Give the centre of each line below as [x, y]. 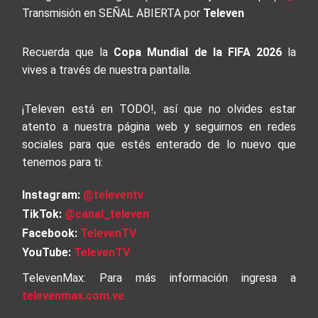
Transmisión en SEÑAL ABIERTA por [113, 13]
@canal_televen [107, 214]
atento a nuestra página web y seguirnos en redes [159, 127]
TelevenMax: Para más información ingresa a [159, 278]
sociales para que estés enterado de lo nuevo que [159, 145]
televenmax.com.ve [73, 296]
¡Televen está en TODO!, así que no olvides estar [159, 109]
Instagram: [51, 195]
